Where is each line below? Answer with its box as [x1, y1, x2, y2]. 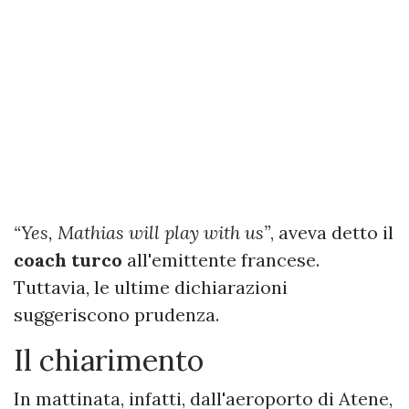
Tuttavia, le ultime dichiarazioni [14, 275, 288, 299]
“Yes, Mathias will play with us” [14, 220, 270, 244]
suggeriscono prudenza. [14, 302, 219, 326]
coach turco [14, 247, 122, 271]
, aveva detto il [270, 220, 393, 244]
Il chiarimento [14, 341, 204, 379]
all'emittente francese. [122, 247, 320, 271]
